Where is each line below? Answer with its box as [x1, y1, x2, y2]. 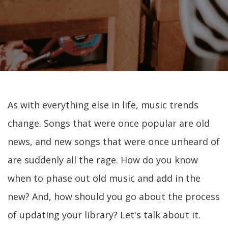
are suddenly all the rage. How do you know [8, 154, 198, 166]
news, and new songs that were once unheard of [8, 135, 220, 148]
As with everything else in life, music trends [8, 99, 198, 111]
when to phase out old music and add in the [8, 172, 201, 184]
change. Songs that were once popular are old [8, 117, 210, 129]
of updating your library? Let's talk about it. [8, 209, 201, 221]
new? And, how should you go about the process [8, 190, 220, 203]
